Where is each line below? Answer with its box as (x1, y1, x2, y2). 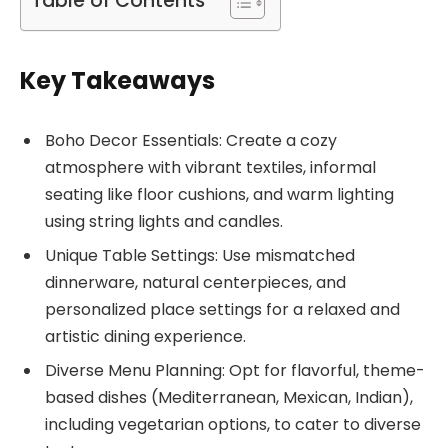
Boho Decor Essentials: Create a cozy (45, 128, 337, 152)
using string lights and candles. (45, 209, 283, 233)
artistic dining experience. (45, 324, 246, 348)
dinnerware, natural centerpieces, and (45, 270, 346, 294)
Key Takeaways (20, 64, 215, 98)
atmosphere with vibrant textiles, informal (45, 155, 376, 179)
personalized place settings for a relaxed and (45, 297, 400, 321)
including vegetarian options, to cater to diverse (45, 412, 421, 436)
